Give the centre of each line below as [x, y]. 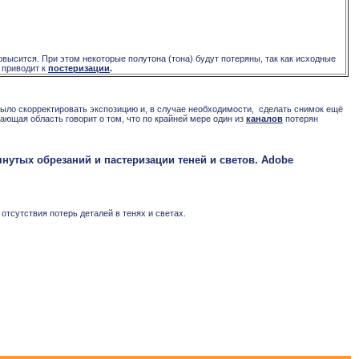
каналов [264, 119]
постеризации [79, 69]
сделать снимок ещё [301, 109]
